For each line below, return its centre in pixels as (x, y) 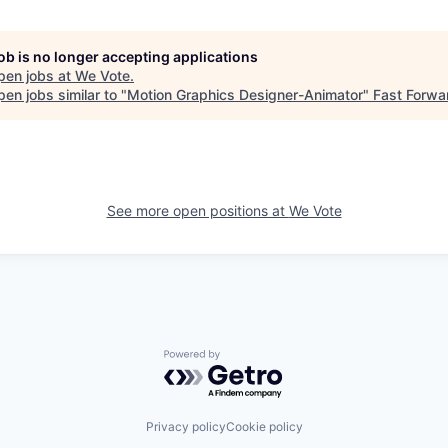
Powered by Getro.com (251, 359)
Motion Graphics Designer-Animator (245, 94)
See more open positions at (197, 210)
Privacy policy (185, 426)
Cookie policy (264, 426)
